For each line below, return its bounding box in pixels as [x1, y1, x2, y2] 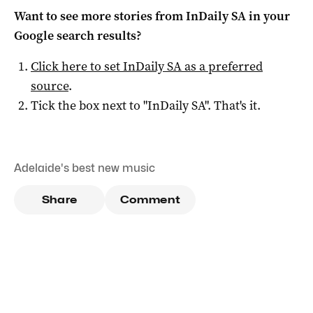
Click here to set [31, 57, 123, 75]
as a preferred [182, 57, 263, 75]
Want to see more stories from [14, 7, 186, 24]
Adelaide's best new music [14, 161, 155, 175]
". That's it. [205, 96, 261, 114]
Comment [119, 193, 181, 206]
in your [246, 7, 290, 24]
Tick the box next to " [31, 96, 147, 114]
